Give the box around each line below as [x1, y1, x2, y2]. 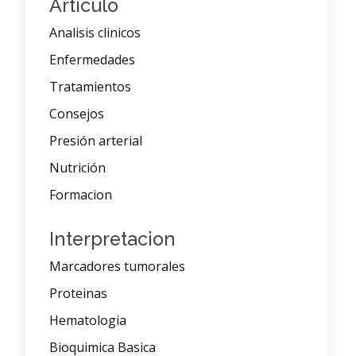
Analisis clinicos [49, 24, 141, 42]
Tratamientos [49, 78, 131, 96]
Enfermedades [49, 51, 135, 69]
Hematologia [49, 311, 126, 330]
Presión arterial [49, 132, 142, 150]
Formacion [49, 186, 112, 204]
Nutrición [49, 159, 106, 177]
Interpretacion [49, 228, 176, 250]
